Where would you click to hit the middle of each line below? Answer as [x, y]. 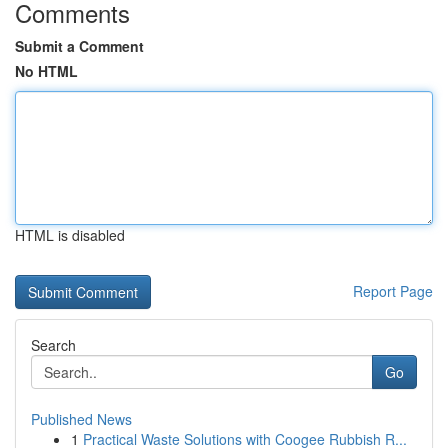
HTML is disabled [70, 235]
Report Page [393, 291]
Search [53, 345]
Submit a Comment [79, 46]
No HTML [46, 71]
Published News [81, 419]
